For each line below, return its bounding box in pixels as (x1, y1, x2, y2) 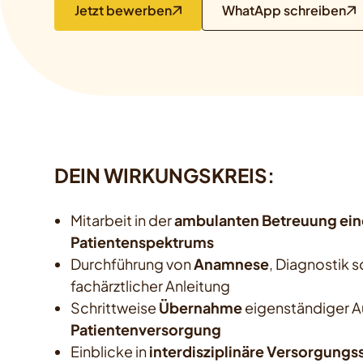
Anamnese (194, 254, 270, 274)
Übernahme (159, 298, 243, 318)
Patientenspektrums (70, 233, 215, 252)
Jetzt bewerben (75, 2, 173, 19)
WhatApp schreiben (222, 2, 347, 19)
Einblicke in (70, 342, 150, 361)
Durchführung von (70, 254, 194, 274)
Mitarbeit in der (70, 211, 175, 230)
